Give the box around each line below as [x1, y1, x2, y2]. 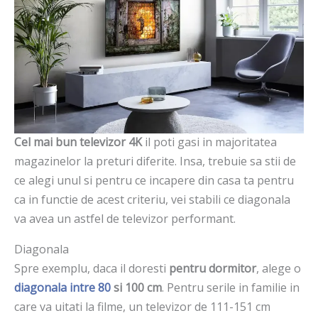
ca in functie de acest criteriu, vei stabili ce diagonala [14, 192, 290, 208]
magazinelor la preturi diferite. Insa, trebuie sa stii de [14, 153, 296, 170]
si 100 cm [111, 280, 162, 296]
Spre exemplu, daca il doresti [14, 261, 169, 277]
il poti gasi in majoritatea [142, 134, 277, 150]
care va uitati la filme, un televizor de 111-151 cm [14, 299, 270, 315]
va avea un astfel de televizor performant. [14, 211, 236, 227]
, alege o [256, 261, 301, 277]
